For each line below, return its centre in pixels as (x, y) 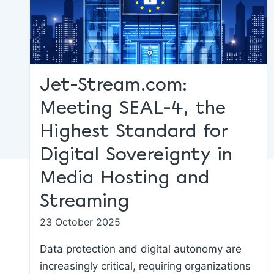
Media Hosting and (125, 178)
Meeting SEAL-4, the (133, 109)
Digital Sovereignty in (136, 155)
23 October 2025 (80, 222)
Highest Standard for (134, 132)
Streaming (85, 202)
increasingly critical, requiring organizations (145, 266)
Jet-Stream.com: (114, 85)
